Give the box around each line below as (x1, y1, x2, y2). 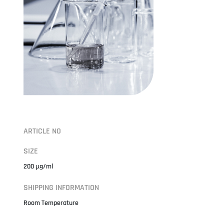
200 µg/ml (23, 161, 53, 171)
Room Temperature (23, 198, 78, 207)
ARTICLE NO (23, 125, 61, 136)
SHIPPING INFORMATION (23, 182, 99, 193)
